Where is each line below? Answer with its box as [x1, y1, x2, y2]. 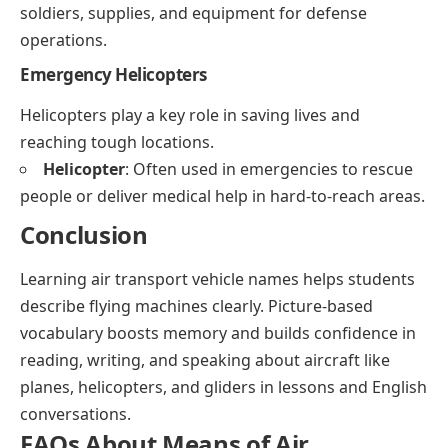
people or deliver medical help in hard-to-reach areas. [20, 185, 425, 208]
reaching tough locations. [20, 131, 214, 154]
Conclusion [20, 218, 148, 252]
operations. [20, 28, 107, 51]
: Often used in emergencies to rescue [125, 158, 413, 181]
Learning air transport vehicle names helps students [20, 268, 415, 291]
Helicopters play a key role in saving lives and [20, 104, 360, 127]
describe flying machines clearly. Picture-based [20, 295, 373, 318]
